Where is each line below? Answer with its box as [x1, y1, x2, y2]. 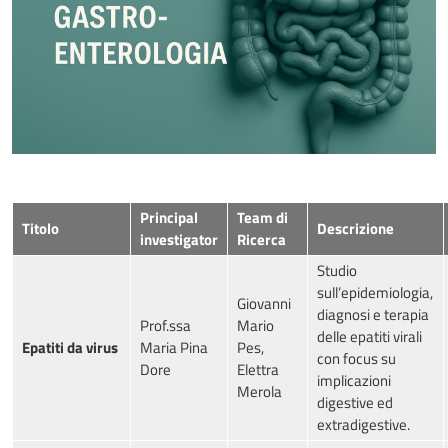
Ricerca [237, 228, 286, 252]
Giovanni [237, 292, 291, 316]
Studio [317, 259, 357, 283]
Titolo [22, 217, 59, 241]
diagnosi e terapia [317, 303, 429, 327]
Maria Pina [140, 336, 208, 360]
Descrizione [317, 217, 394, 241]
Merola [237, 380, 282, 404]
